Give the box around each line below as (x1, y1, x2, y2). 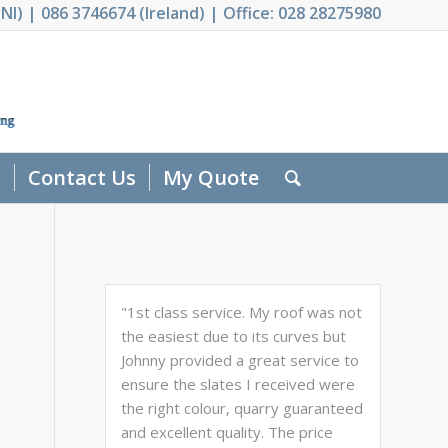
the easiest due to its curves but (121, 326, 347, 346)
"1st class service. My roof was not (121, 302, 363, 322)
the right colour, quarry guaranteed (121, 398, 364, 418)
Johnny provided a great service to (121, 350, 360, 370)
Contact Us (28, 164, 136, 191)
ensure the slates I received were (121, 374, 356, 394)
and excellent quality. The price (121, 422, 334, 442)
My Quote (163, 164, 259, 191)
